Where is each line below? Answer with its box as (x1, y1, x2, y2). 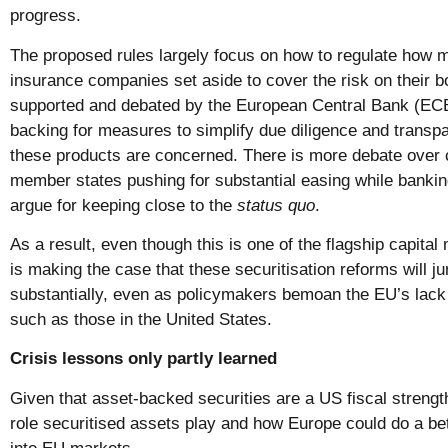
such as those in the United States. (10, 310, 272, 330)
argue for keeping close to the (10, 195, 237, 215)
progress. (10, 6, 81, 26)
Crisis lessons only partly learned (10, 349, 277, 369)
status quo (237, 195, 315, 215)
